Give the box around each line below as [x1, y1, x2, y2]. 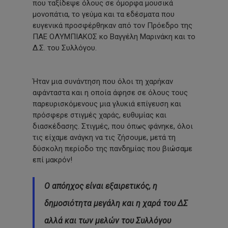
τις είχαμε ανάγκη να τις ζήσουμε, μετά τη [33, 133, 176, 142]
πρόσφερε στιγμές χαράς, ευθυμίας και [33, 110, 166, 120]
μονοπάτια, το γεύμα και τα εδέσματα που [33, 9, 175, 19]
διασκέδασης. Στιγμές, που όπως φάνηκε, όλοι [33, 122, 193, 131]
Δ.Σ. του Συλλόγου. [33, 43, 97, 52]
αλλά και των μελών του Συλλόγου [44, 215, 172, 225]
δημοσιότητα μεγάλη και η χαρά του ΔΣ [44, 198, 188, 208]
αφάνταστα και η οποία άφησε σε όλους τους [33, 88, 188, 98]
